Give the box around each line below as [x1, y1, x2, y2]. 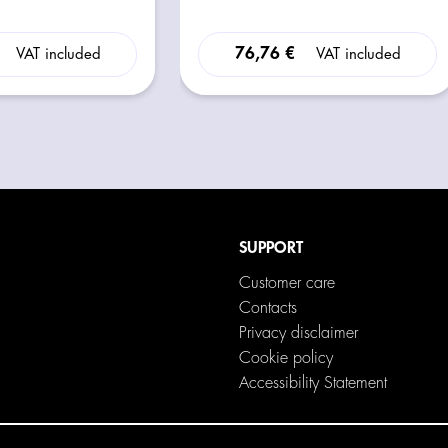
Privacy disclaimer [238, 324, 358, 341]
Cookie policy [238, 349, 333, 366]
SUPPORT [238, 239, 303, 256]
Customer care [238, 274, 335, 291]
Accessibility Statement [238, 374, 387, 391]
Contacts [238, 299, 297, 316]
